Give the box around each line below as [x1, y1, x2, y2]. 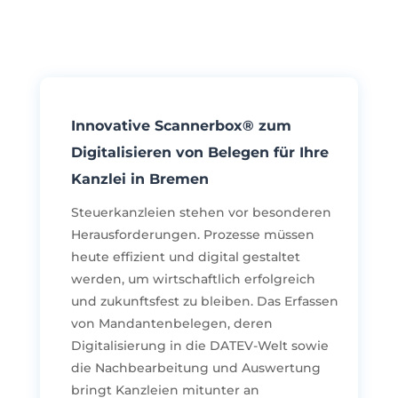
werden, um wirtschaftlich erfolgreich [70, 270, 315, 287]
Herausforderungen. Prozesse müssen [70, 226, 314, 243]
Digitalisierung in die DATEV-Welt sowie [70, 337, 329, 354]
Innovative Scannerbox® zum [70, 116, 291, 134]
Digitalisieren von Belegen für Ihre [70, 143, 329, 161]
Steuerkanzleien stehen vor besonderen [70, 203, 331, 220]
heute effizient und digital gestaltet [70, 248, 300, 265]
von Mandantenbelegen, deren [70, 314, 273, 331]
